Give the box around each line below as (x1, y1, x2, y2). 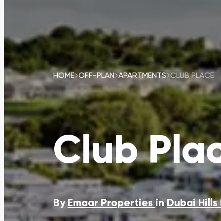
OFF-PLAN (78, 72, 114, 80)
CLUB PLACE (170, 72, 214, 80)
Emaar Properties (68, 198, 155, 209)
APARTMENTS (118, 72, 166, 80)
